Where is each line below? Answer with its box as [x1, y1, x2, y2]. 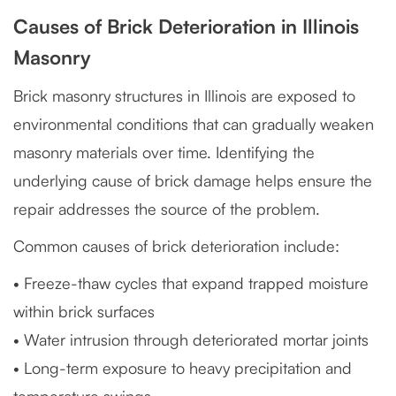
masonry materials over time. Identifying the [13, 142, 315, 162]
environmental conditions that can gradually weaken [13, 114, 374, 133]
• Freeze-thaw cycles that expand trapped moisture [13, 273, 369, 293]
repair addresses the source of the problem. [13, 199, 320, 218]
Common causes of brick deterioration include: [13, 236, 339, 255]
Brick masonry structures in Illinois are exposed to [13, 86, 355, 105]
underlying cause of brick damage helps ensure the [13, 171, 372, 190]
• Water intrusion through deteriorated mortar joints [13, 330, 369, 349]
